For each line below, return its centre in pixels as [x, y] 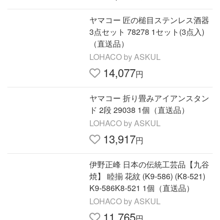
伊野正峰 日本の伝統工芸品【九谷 [150, 164]
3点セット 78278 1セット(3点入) [147, 32]
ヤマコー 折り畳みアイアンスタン [150, 98]
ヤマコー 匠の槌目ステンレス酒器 [150, 20]
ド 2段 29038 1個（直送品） [139, 110]
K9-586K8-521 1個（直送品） [142, 188]
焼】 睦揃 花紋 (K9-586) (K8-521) [148, 176]
